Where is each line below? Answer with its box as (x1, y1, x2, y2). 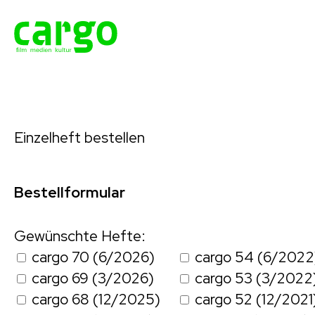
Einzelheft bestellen (14, 128, 145, 148)
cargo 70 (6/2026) (32, 247, 155, 267)
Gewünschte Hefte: (14, 226, 146, 246)
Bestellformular (14, 183, 125, 202)
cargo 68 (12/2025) (32, 290, 160, 309)
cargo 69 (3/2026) (32, 269, 154, 288)
